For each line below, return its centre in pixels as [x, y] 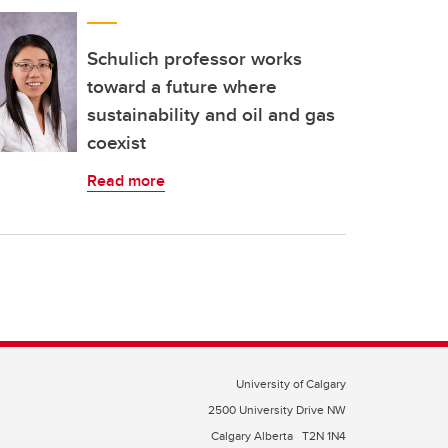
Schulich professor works [194, 58]
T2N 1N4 [324, 435]
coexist [116, 142]
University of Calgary [291, 383]
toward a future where [182, 86]
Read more [126, 180]
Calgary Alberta [253, 435]
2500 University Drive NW [277, 409]
